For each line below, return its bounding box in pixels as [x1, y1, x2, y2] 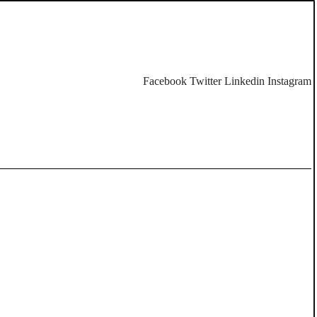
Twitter [190, 75, 221, 87]
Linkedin [224, 75, 265, 87]
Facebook [143, 75, 187, 87]
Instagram [267, 75, 311, 87]
